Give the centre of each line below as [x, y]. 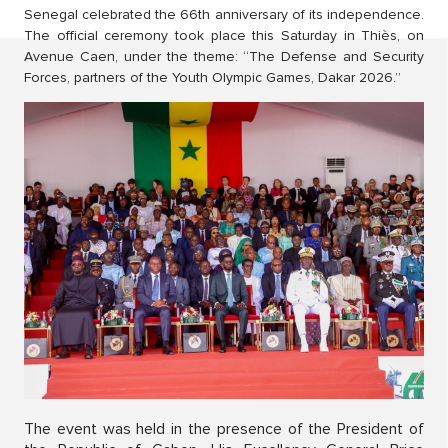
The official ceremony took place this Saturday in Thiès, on [224, 36]
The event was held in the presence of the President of [224, 429]
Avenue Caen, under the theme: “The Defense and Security [224, 57]
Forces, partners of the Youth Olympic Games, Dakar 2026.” [212, 78]
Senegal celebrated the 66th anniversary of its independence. [224, 15]
